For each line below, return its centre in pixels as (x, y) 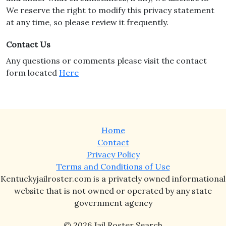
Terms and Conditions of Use (113, 166)
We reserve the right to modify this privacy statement (110, 10)
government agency (113, 203)
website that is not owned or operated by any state (113, 191)
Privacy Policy (113, 154)
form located (33, 73)
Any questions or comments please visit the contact (106, 61)
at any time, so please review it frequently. (87, 22)
